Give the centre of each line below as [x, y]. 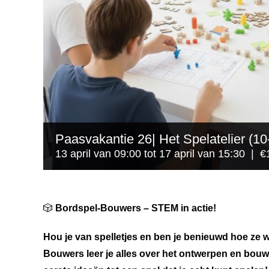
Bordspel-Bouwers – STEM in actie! [134, 208]
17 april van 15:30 [202, 154]
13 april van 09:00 [98, 154]
